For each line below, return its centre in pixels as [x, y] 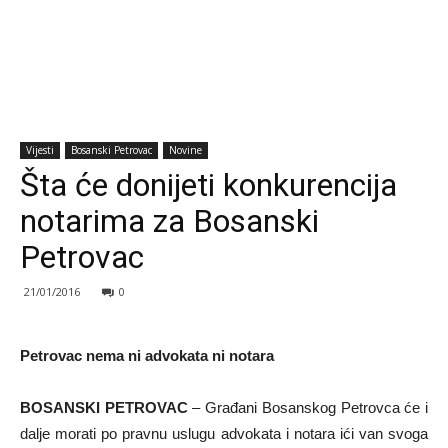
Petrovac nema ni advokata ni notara [147, 355]
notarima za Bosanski [169, 221]
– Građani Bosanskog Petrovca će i [308, 407]
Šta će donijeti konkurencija [208, 185]
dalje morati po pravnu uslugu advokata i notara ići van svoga [224, 433]
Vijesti [40, 150]
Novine [185, 150]
